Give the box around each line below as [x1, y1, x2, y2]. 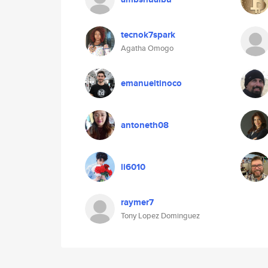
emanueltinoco [121, 77, 182, 90]
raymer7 [121, 196, 154, 209]
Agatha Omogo [121, 42, 173, 54]
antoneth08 [121, 118, 169, 132]
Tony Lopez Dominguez [121, 210, 200, 221]
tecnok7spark [121, 28, 175, 41]
